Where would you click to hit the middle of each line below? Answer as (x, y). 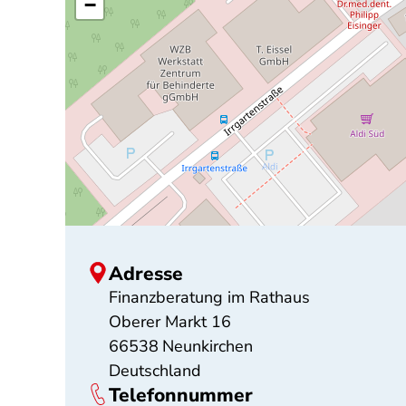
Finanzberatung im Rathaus (209, 297)
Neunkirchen (208, 346)
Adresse (146, 274)
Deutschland (155, 371)
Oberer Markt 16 (170, 322)
